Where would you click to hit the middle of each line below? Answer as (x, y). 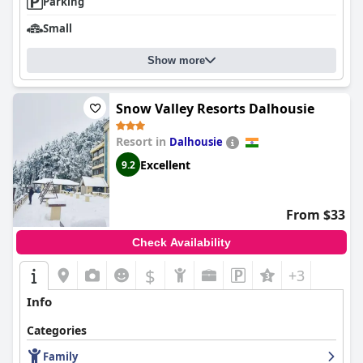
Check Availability (181, 242)
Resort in (143, 141)
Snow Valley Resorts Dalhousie (215, 109)
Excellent (165, 164)
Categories (57, 330)
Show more (176, 60)
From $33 (316, 215)
